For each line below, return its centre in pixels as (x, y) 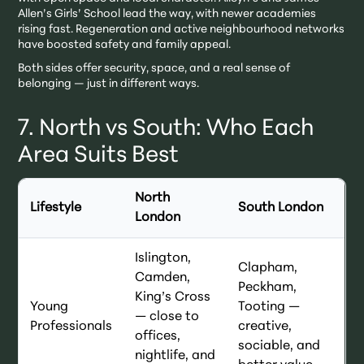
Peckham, (268, 288)
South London (281, 208)
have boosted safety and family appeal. (125, 45)
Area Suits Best (99, 156)
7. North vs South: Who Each (166, 130)
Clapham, (268, 269)
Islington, (163, 259)
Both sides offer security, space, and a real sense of (154, 69)
